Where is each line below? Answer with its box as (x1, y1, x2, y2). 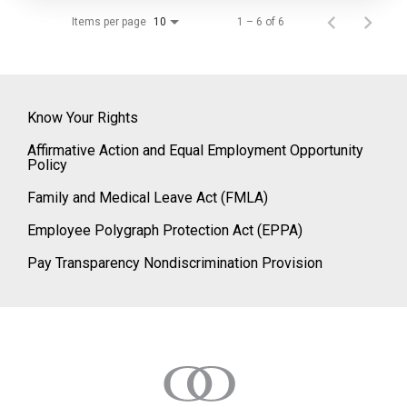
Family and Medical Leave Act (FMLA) (27, 188, 268, 206)
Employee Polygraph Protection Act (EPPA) (27, 221, 303, 239)
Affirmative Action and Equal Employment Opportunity (27, 141, 363, 159)
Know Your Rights (27, 108, 138, 126)
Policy (27, 155, 67, 174)
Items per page (72, 15, 146, 28)
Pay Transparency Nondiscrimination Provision (27, 253, 323, 272)
